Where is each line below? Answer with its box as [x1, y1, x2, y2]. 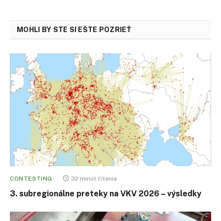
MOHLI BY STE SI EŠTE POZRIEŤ [17, 25, 131, 34]
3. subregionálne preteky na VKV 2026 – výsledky [10, 189, 201, 199]
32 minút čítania [71, 175, 117, 183]
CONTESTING [10, 175, 52, 183]
